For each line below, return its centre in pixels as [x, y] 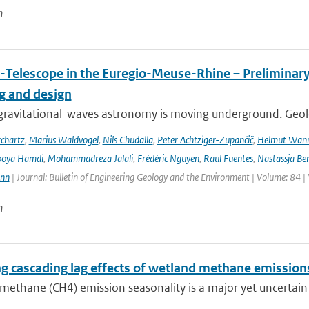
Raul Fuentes [228, 158]
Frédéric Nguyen [168, 158]
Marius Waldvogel [63, 140]
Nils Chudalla [128, 140]
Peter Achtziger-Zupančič [205, 140]
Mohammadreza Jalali [90, 158]
